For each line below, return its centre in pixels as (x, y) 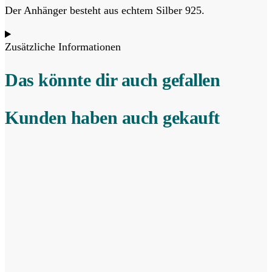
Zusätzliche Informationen (63, 47)
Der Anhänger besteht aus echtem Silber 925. (105, 11)
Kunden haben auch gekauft (112, 118)
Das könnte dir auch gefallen (112, 80)
